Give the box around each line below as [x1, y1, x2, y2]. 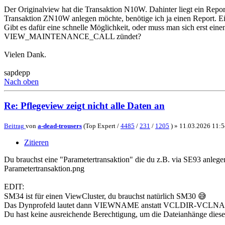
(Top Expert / [82, 122, 121, 130]
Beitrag [4, 122, 24, 130]
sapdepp [4, 68, 30, 77]
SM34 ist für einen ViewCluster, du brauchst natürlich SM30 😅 [4, 192, 206, 201]
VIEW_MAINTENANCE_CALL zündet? [4, 32, 141, 41]
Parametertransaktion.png [4, 164, 84, 173]
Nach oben [4, 77, 39, 86]
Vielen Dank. [4, 50, 46, 59]
